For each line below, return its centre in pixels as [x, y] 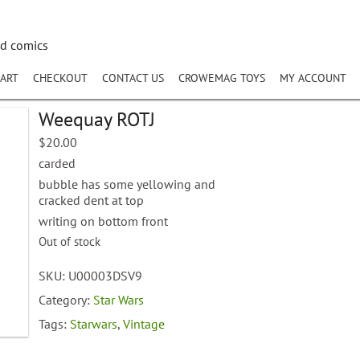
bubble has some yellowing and [127, 184]
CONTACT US [133, 78]
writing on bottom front [104, 221]
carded [57, 163]
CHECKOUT [60, 78]
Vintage [144, 324]
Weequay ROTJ [97, 119]
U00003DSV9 [106, 276]
